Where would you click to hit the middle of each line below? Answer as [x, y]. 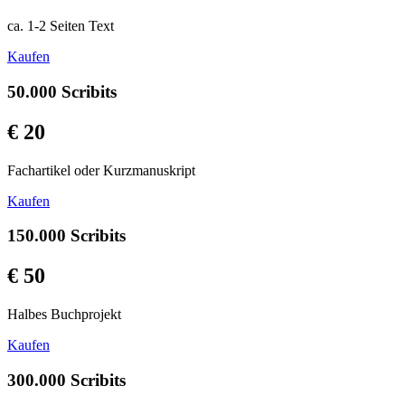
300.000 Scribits [66, 380]
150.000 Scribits [66, 236]
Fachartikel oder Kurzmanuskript [101, 170]
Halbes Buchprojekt [64, 315]
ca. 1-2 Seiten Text [61, 26]
